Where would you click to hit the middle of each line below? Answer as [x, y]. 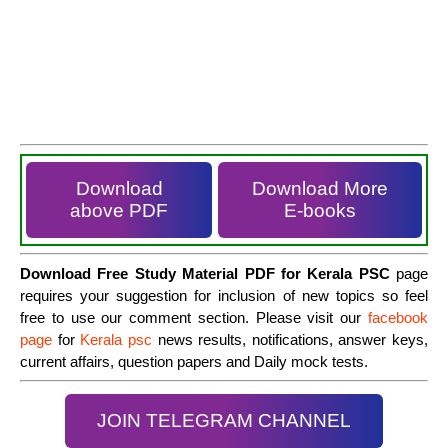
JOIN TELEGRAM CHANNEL [224, 420]
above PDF [119, 210]
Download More [320, 188]
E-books [320, 210]
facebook [398, 317]
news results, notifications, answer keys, [292, 339]
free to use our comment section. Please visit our [194, 317]
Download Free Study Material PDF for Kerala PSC [205, 273]
